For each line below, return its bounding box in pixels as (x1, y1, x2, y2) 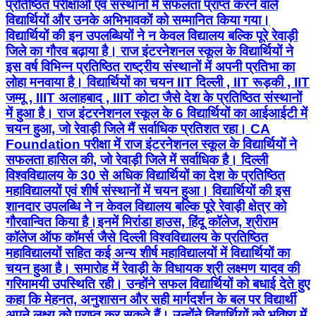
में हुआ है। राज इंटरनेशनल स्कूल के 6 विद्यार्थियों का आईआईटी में (6, 105, 308, 121)
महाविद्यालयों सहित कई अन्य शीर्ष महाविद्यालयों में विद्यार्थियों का (6, 245, 290, 260)
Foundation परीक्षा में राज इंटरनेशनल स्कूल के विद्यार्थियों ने (6, 136, 297, 152)
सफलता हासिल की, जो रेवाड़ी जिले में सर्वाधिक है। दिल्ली (6, 152, 268, 167)
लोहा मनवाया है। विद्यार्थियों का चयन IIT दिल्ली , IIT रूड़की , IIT (6, 74, 310, 90)
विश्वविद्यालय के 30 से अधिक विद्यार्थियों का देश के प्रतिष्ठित (6, 167, 285, 183)
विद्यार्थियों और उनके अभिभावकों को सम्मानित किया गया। (6, 12, 270, 28)
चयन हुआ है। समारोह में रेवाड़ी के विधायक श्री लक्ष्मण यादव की (6, 260, 300, 276)
